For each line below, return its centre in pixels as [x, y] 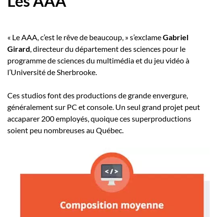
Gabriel [176, 37]
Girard [19, 49]
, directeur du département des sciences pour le [108, 49]
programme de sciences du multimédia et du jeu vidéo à [98, 61]
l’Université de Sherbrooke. [52, 72]
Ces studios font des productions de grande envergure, [98, 95]
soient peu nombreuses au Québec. [65, 130]
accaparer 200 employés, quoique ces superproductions [99, 119]
